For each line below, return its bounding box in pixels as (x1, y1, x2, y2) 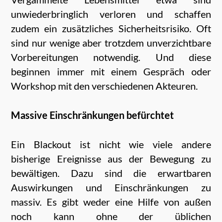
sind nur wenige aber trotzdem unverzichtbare (11, 36, 211, 49)
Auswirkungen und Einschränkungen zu (11, 181, 211, 193)
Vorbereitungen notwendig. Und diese (11, 51, 211, 63)
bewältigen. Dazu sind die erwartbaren (11, 166, 211, 179)
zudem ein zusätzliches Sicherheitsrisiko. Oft (11, 22, 211, 34)
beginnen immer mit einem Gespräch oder (11, 65, 211, 77)
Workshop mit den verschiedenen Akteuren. (11, 79, 198, 92)
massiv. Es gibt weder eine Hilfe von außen (11, 195, 211, 208)
